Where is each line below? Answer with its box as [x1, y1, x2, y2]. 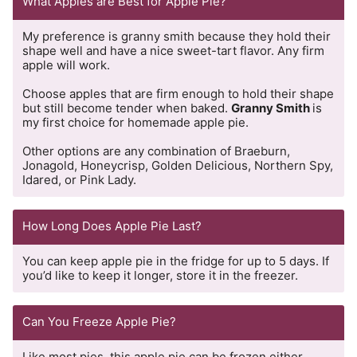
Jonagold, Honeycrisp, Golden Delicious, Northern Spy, [22, 158, 333, 174]
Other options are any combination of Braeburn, [22, 143, 290, 159]
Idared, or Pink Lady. [22, 172, 136, 188]
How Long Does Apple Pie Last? [22, 218, 202, 234]
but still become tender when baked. [22, 100, 231, 116]
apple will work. [22, 57, 110, 73]
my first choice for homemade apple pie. [22, 115, 249, 131]
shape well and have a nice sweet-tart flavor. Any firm [22, 43, 324, 59]
